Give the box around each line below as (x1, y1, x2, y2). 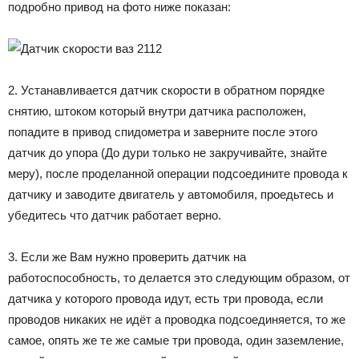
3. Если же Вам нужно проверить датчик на (8, 249, 246, 264)
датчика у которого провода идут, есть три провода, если (8, 291, 323, 305)
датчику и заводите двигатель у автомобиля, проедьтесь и (8, 187, 333, 201)
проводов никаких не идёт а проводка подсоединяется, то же (8, 312, 345, 326)
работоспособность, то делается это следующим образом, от (8, 270, 350, 284)
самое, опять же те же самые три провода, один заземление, (8, 333, 344, 347)
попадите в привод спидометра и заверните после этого (8, 124, 317, 139)
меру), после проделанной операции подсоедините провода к (8, 166, 348, 180)
